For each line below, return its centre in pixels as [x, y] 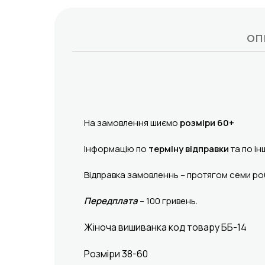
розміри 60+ [207, 122]
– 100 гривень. [168, 201]
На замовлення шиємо [132, 122]
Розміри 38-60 [116, 253]
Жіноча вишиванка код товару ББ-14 [165, 227]
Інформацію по [116, 148]
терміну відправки [189, 148]
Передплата [111, 201]
